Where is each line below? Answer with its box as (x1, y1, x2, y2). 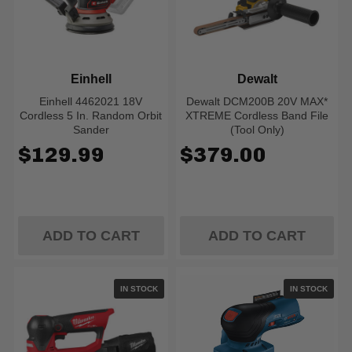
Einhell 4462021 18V (39, 95, 143, 108)
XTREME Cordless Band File (185, 109, 329, 122)
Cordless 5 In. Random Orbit (20, 109, 163, 122)
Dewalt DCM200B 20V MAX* (186, 95, 328, 108)
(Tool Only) (229, 123, 284, 136)
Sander (72, 123, 109, 136)
